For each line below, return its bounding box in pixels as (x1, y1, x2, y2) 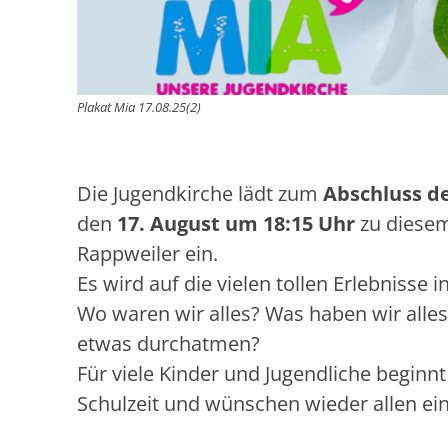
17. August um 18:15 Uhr (117, 209, 355, 237)
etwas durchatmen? (77, 329, 265, 357)
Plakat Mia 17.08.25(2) (77, 97, 201, 116)
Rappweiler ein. (77, 239, 223, 267)
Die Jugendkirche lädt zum (77, 179, 323, 207)
